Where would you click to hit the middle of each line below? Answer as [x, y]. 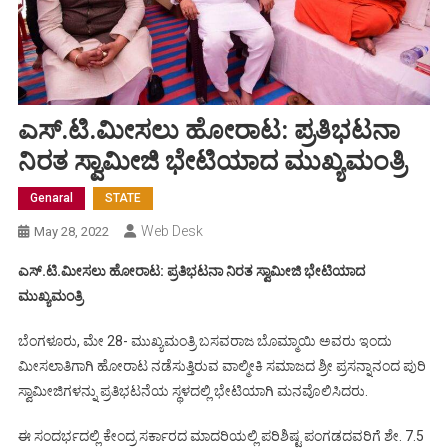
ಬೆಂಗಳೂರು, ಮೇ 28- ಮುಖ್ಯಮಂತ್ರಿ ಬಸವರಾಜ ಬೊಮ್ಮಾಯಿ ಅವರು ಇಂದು [204, 341]
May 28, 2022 [71, 232]
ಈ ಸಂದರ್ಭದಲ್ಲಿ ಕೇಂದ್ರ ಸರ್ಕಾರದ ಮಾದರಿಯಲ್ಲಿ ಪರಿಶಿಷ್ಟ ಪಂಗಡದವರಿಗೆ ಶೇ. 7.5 [220, 436]
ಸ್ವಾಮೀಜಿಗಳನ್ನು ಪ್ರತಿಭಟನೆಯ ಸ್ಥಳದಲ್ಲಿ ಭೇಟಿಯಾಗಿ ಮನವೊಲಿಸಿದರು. [192, 391]
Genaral [51, 198]
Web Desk [171, 231]
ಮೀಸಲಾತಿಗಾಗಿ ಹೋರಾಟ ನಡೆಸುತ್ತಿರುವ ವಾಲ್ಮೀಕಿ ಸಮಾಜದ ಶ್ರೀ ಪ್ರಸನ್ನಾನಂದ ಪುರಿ [221, 366]
